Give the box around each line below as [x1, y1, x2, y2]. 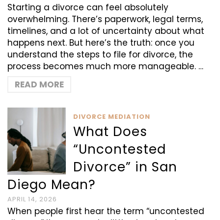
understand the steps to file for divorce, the [7, 49, 193, 60]
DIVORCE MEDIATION [73, 112, 151, 121]
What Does [73, 123, 148, 140]
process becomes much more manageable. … [7, 60, 203, 72]
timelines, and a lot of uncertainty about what [7, 25, 204, 37]
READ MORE [15, 79, 64, 90]
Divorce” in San [73, 158, 178, 176]
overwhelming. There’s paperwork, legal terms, [7, 13, 203, 25]
